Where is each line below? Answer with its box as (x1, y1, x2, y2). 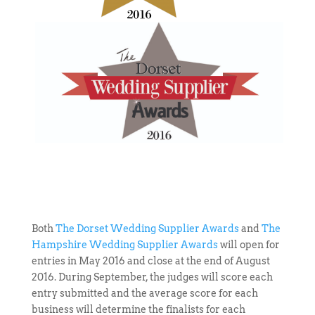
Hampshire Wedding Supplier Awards (31, 239, 218, 251)
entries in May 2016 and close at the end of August (31, 255, 270, 267)
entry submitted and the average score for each (31, 288, 258, 300)
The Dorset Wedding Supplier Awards (55, 223, 239, 235)
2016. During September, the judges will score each (31, 271, 273, 283)
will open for (217, 239, 280, 251)
